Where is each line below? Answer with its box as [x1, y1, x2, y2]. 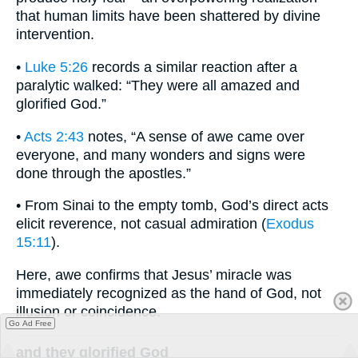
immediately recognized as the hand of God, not [16, 284, 321, 301]
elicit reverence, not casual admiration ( [16, 216, 266, 233]
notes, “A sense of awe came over [84, 128, 304, 145]
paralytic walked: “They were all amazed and [16, 78, 300, 94]
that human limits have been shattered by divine [16, 8, 320, 25]
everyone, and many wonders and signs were [16, 146, 305, 163]
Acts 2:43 [24, 128, 84, 145]
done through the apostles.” [16, 165, 191, 181]
